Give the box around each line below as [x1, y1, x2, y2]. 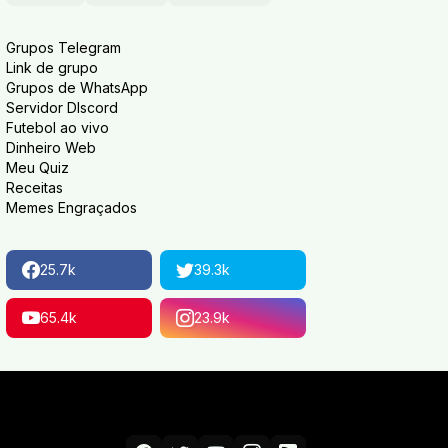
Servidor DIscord [6, 99, 118, 116]
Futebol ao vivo [6, 119, 109, 136]
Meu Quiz [6, 159, 69, 176]
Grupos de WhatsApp [6, 79, 148, 96]
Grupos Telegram [6, 39, 121, 56]
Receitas [6, 179, 63, 196]
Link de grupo [6, 59, 98, 76]
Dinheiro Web [6, 139, 96, 156]
